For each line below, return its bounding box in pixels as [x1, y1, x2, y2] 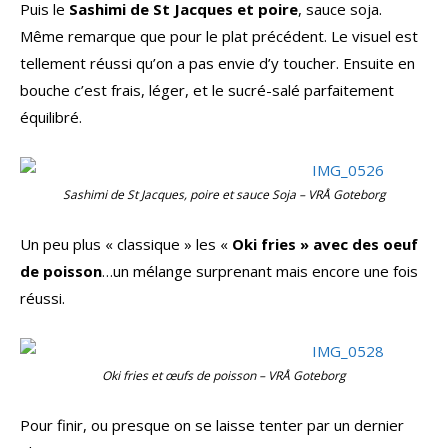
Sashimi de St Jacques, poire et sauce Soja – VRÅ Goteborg [62, 186, 386, 204]
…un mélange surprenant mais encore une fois [102, 261, 418, 282]
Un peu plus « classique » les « [20, 234, 232, 255]
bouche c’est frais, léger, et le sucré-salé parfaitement [20, 80, 394, 101]
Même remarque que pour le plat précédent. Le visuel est [20, 26, 418, 47]
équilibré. [20, 107, 82, 128]
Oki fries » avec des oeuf [232, 234, 418, 255]
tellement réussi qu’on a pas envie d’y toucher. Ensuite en [20, 53, 415, 74]
